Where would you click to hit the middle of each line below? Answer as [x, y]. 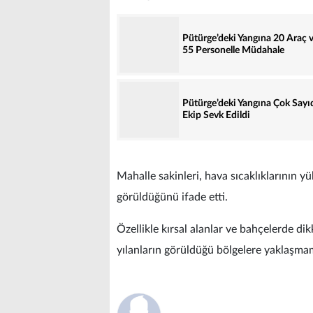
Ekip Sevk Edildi [216, 116]
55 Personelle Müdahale [233, 51]
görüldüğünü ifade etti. [172, 197]
